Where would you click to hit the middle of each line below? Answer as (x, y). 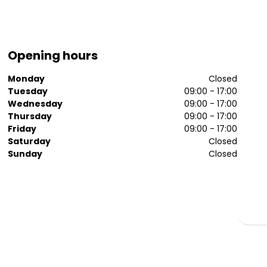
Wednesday (35, 104)
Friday (22, 129)
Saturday (30, 141)
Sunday (25, 154)
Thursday (30, 116)
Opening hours (53, 55)
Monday (27, 79)
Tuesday (28, 91)
